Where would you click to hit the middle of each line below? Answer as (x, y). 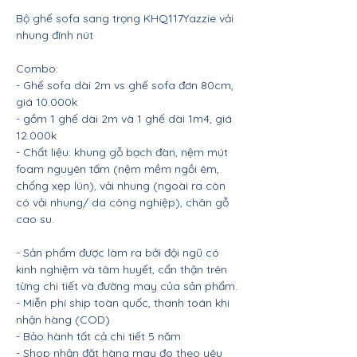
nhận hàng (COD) (63, 320)
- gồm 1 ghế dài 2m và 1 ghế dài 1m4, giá (124, 119)
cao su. (35, 219)
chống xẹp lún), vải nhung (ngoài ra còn (121, 186)
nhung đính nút (55, 35)
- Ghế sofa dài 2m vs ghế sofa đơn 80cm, (125, 85)
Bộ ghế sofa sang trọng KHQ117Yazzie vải (125, 18)
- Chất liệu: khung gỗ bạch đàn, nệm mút (122, 152)
